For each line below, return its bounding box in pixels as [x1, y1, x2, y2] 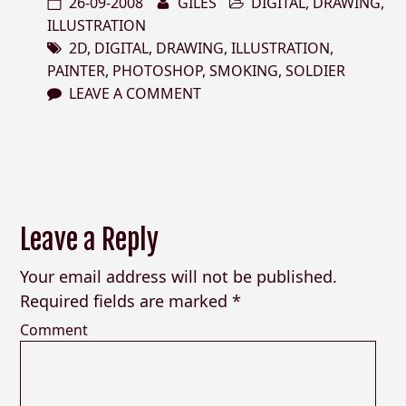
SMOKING [209, 60, 279, 81]
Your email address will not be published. [19, 265, 337, 287]
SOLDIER [285, 60, 346, 81]
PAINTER [47, 60, 106, 81]
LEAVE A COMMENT [69, 82, 202, 103]
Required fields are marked [19, 289, 232, 312]
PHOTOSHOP [112, 60, 203, 81]
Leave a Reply [19, 222, 159, 256]
